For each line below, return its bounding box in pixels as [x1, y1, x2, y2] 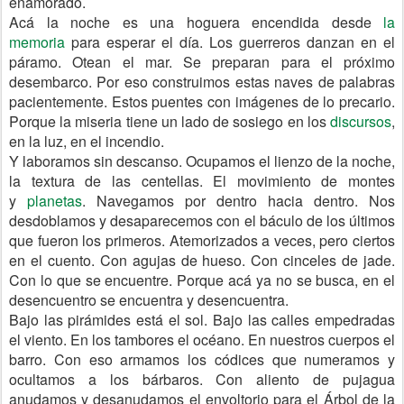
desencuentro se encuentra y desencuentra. [9, 289, 289, 310]
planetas [27, 190, 82, 211]
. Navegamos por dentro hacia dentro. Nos [82, 190, 395, 211]
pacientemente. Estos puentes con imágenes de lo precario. [9, 91, 395, 112]
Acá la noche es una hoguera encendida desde [9, 12, 383, 32]
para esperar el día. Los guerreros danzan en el [65, 32, 395, 52]
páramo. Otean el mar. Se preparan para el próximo [9, 51, 395, 72]
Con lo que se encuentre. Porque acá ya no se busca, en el [9, 270, 395, 290]
